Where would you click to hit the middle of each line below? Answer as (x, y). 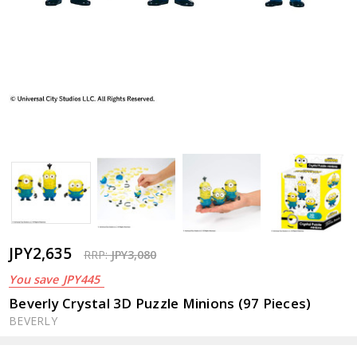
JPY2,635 (41, 253)
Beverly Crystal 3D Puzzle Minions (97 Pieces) (160, 303)
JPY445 (82, 279)
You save (34, 279)
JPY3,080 (134, 254)
